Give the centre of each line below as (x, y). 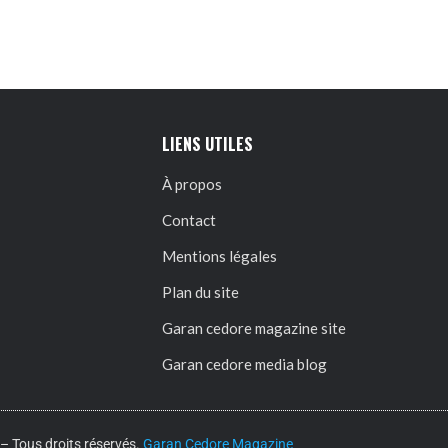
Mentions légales (219, 255)
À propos (192, 183)
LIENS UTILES (207, 143)
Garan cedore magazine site (254, 327)
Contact (189, 219)
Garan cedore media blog (244, 363)
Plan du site (200, 291)
